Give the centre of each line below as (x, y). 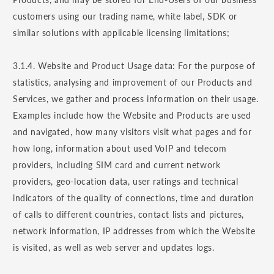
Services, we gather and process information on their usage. (136, 99)
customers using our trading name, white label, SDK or (125, 17)
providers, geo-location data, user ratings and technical (126, 182)
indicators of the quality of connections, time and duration (134, 198)
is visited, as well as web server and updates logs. (114, 248)
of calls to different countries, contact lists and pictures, (129, 215)
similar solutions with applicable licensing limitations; (121, 33)
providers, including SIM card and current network (117, 165)
